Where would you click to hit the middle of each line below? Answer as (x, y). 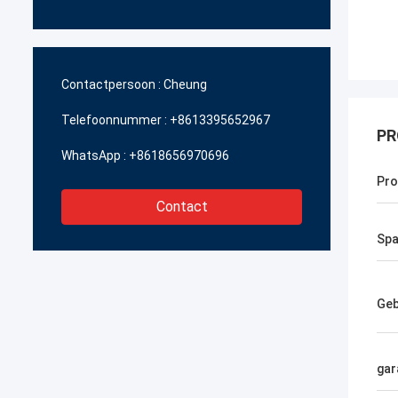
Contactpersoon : (111, 84)
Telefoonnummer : (114, 120)
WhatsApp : (94, 155)
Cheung (185, 84)
